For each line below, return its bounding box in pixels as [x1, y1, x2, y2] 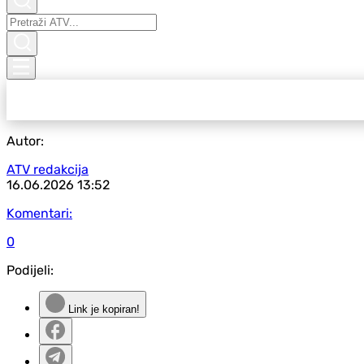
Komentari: [6, 206, 72, 221]
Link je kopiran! [65, 303, 140, 315]
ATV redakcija [6, 162, 89, 177]
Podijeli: [6, 262, 54, 278]
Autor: [6, 133, 44, 149]
